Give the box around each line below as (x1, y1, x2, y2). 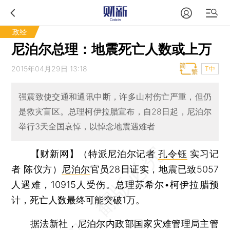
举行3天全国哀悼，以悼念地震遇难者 (18, 121, 155, 132)
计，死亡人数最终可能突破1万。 (11, 194, 145, 205)
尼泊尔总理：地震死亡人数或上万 (11, 41, 212, 57)
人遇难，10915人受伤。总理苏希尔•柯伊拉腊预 (11, 179, 219, 190)
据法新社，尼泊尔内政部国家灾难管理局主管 (11, 218, 219, 229)
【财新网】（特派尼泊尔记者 (30, 148, 159, 159)
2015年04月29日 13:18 (11, 64, 88, 73)
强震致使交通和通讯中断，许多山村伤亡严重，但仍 (18, 91, 212, 102)
